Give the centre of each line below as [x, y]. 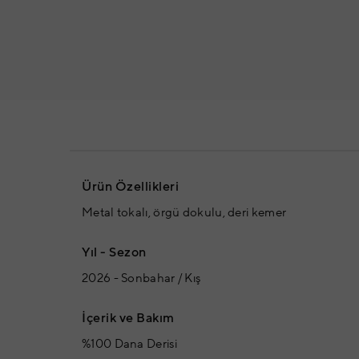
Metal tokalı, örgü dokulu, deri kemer [184, 213]
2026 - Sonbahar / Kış [141, 279]
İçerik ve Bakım [128, 319]
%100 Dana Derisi [129, 345]
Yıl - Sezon [114, 253]
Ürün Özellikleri [130, 187]
